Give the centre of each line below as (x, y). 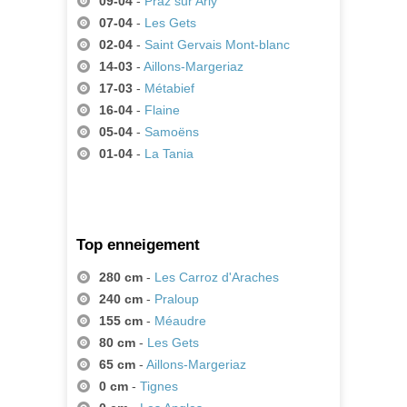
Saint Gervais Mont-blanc (217, 45)
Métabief (169, 89)
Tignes (159, 387)
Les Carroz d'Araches (217, 278)
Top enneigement (138, 245)
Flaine (162, 110)
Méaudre (180, 321)
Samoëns (172, 132)
